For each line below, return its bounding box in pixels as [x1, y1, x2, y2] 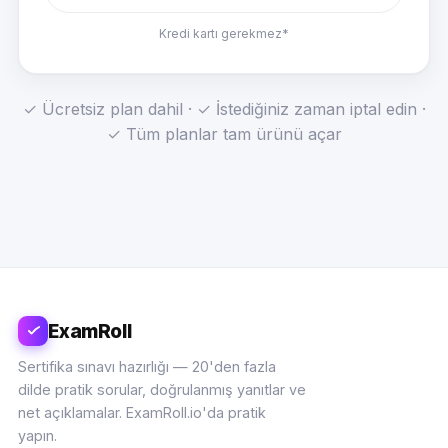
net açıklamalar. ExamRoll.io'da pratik [18, 404, 267, 422]
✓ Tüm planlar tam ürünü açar [106, 123, 342, 144]
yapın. [18, 427, 58, 445]
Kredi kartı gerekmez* [159, 25, 289, 41]
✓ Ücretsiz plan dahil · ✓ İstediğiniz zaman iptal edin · [22, 98, 426, 119]
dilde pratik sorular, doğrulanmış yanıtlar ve [18, 381, 307, 399]
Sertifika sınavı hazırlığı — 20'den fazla [18, 358, 277, 376]
